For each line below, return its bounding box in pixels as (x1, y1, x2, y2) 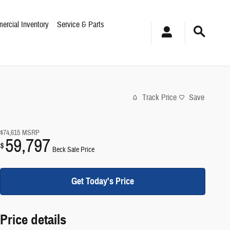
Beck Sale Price (52, 145, 94, 154)
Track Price (142, 92, 177, 103)
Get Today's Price (71, 175, 134, 187)
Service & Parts (57, 20, 105, 30)
